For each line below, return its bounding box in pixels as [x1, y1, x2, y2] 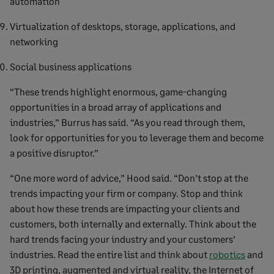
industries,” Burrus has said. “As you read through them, [10, 116, 245, 128]
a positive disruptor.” [10, 147, 98, 158]
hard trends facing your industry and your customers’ [10, 233, 235, 245]
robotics [209, 248, 245, 260]
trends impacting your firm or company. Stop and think [10, 187, 243, 199]
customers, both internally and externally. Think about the [10, 218, 256, 229]
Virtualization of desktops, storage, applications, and [10, 20, 235, 32]
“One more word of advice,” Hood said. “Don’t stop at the [10, 172, 248, 183]
